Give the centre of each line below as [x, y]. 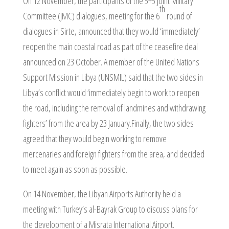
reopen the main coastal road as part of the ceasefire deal [110, 47]
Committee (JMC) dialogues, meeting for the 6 [91, 16]
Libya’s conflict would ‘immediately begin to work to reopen [111, 93]
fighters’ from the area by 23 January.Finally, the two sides [108, 123]
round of [178, 16]
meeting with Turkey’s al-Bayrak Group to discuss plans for [110, 209]
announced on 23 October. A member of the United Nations [111, 62]
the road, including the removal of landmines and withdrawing [114, 108]
